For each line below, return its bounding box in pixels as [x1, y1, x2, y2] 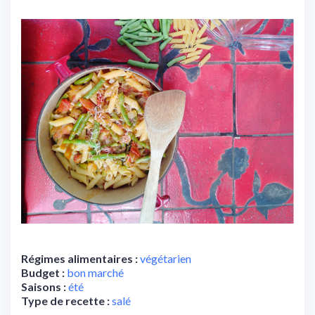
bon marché [67, 266, 124, 280]
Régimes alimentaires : [21, 252, 138, 266]
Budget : [21, 266, 65, 280]
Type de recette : [21, 294, 110, 308]
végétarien [140, 252, 191, 266]
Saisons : [21, 280, 66, 294]
